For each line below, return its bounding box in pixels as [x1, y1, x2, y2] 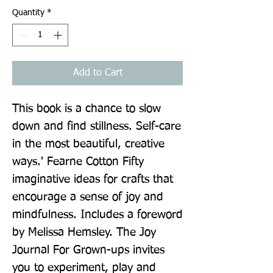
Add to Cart [73, 68, 122, 78]
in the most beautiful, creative [12, 138, 165, 150]
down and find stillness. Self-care [12, 120, 181, 132]
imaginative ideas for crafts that [12, 173, 173, 185]
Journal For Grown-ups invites [12, 244, 165, 256]
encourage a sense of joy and [12, 191, 163, 203]
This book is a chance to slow [12, 102, 161, 115]
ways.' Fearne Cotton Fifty [12, 155, 144, 168]
